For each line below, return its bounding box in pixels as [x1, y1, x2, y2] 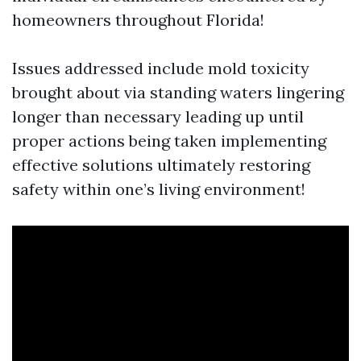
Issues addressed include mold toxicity [12, 57, 309, 78]
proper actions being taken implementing [12, 130, 326, 151]
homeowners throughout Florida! [12, 9, 264, 30]
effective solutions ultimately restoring [12, 154, 310, 175]
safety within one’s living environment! [12, 178, 305, 199]
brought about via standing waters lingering [12, 81, 344, 102]
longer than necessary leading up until [12, 106, 304, 127]
